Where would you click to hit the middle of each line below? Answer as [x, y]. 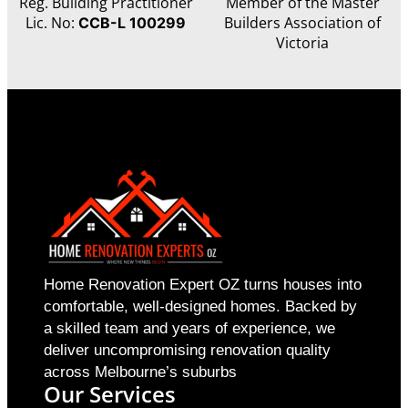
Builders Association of [302, 23]
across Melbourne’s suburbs [140, 372]
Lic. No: [50, 23]
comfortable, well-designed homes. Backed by [200, 307]
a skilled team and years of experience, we [189, 329]
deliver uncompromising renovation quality [187, 351]
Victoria [302, 43]
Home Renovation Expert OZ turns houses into [203, 285]
